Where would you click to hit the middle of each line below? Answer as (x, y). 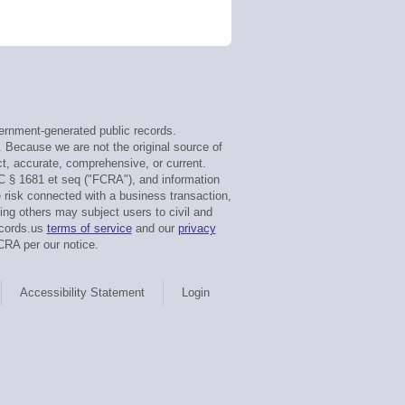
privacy (197, 228)
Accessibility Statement (82, 292)
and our (155, 228)
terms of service (89, 228)
